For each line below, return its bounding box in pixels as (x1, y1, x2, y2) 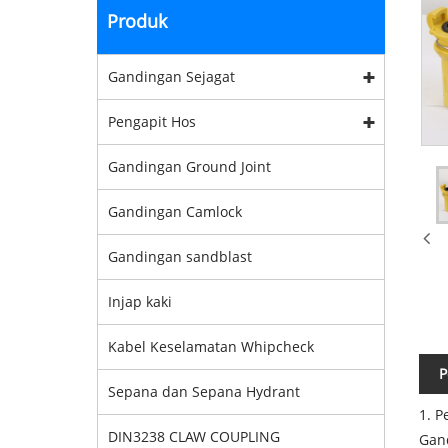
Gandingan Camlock (108, 202, 242, 221)
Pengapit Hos (108, 112, 196, 131)
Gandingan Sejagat (108, 67, 235, 86)
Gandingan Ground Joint (108, 157, 271, 176)
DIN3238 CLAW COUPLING (108, 427, 280, 446)
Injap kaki (108, 292, 172, 311)
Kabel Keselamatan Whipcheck (108, 337, 314, 356)
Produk (107, 9, 167, 33)
